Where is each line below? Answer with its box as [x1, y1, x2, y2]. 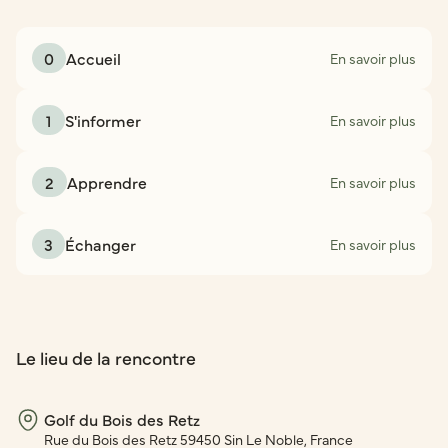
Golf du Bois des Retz [44, 407, 200, 430]
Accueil [66, 46, 121, 69]
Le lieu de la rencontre [16, 344, 196, 370]
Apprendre [67, 170, 147, 193]
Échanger [65, 232, 136, 255]
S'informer [65, 108, 141, 131]
